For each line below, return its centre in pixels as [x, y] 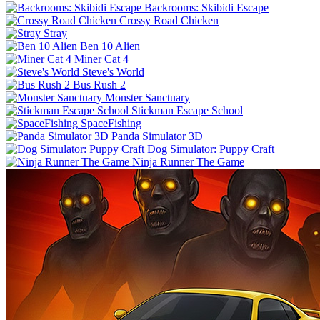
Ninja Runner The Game [188, 161]
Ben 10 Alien [110, 46]
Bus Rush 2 [99, 84]
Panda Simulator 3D [157, 136]
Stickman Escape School [187, 110]
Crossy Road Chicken [169, 20]
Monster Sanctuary [147, 97]
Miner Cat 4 [101, 59]
